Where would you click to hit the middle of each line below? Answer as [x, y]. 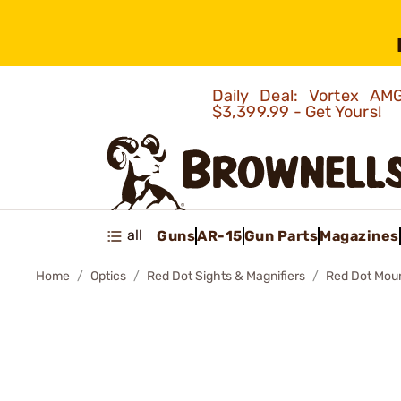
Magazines [359, 235]
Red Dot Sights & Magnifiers [226, 276]
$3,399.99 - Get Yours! [299, 112]
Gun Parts [281, 235]
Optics [108, 276]
